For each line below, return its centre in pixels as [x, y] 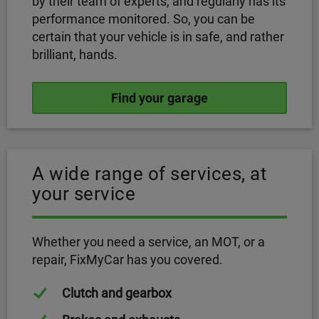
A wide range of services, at [150, 174]
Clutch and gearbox [117, 293]
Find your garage [159, 98]
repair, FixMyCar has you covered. [127, 260]
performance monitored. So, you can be [143, 19]
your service [84, 194]
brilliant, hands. [75, 54]
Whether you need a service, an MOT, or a [148, 242]
